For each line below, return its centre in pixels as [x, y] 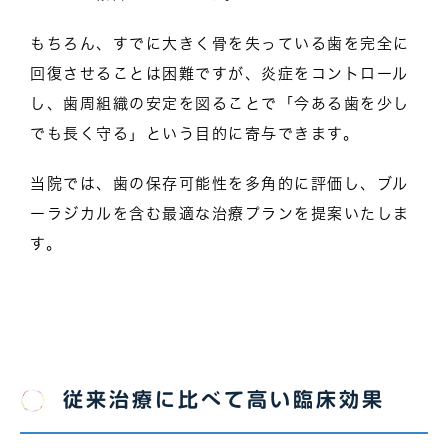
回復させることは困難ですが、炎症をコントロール [219, 73]
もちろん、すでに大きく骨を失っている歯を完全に [220, 43]
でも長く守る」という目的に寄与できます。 [194, 133]
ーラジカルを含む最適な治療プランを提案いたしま [220, 213]
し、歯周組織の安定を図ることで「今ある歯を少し [220, 103]
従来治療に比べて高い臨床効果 [224, 398]
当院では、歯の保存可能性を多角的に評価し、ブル [219, 183]
